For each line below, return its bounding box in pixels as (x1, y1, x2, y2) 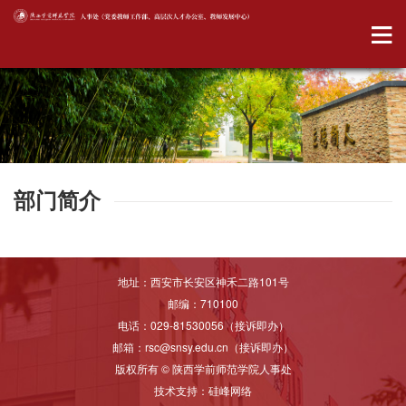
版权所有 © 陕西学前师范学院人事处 (114, 360, 292, 376)
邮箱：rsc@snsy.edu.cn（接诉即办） (112, 338, 294, 354)
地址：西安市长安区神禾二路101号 (117, 273, 289, 289)
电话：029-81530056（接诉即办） (117, 316, 289, 333)
